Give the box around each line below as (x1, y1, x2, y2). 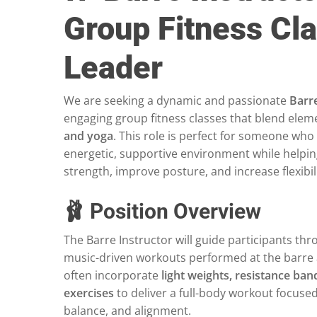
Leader (64, 49, 163, 87)
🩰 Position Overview (64, 199, 261, 224)
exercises (64, 285, 114, 301)
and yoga (64, 128, 113, 144)
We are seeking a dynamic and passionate (64, 93, 289, 109)
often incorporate (64, 267, 161, 284)
